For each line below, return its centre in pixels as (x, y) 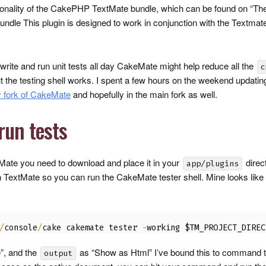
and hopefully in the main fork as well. (144, 94)
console (21, 228)
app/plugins (213, 164)
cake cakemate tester (92, 228)
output (58, 253)
